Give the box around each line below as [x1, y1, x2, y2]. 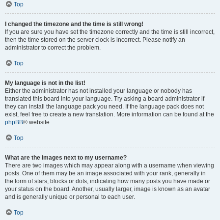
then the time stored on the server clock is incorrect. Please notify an [5, 36, 185, 43]
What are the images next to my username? [5, 154, 127, 161]
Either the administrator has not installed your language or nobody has [5, 87, 192, 94]
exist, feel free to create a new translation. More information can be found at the [5, 111, 214, 118]
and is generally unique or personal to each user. [5, 193, 135, 200]
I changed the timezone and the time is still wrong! [5, 21, 143, 27]
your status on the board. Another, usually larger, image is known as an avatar [5, 186, 210, 192]
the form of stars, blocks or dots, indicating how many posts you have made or [5, 178, 210, 185]
